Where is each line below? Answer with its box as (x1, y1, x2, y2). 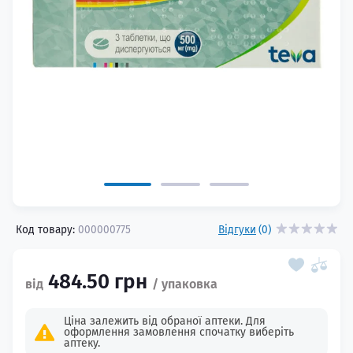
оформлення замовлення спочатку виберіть (63, 325, 294, 339)
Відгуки (218, 223, 256, 236)
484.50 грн (48, 269, 147, 294)
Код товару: (16, 223, 75, 236)
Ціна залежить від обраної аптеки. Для (63, 314, 266, 328)
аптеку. (63, 336, 100, 350)
